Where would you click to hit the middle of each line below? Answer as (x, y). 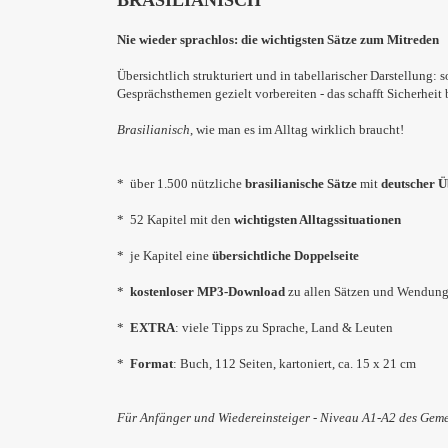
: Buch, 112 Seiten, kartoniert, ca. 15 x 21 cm (294, 363)
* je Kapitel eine (164, 255)
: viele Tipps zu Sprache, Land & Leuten (284, 327)
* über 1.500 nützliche (181, 183)
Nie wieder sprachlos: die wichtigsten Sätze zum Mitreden (278, 39)
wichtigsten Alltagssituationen (317, 219)
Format (151, 363)
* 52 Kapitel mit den (175, 219)
